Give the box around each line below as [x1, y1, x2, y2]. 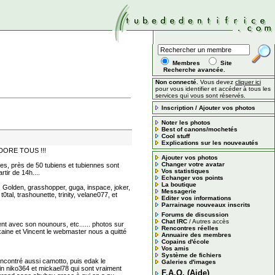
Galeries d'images [161, 258, 216, 265]
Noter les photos [161, 119, 211, 126]
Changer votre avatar [161, 161, 225, 168]
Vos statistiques [161, 168, 209, 174]
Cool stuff [161, 133, 190, 139]
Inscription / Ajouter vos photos [161, 104, 255, 111]
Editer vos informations [161, 195, 231, 201]
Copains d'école [161, 238, 209, 245]
